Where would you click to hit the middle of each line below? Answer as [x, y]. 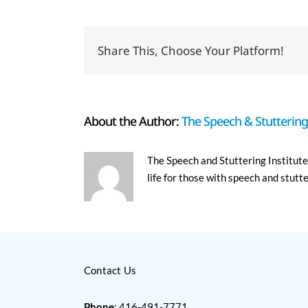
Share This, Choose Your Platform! [191, 50]
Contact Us [110, 271]
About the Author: [133, 121]
